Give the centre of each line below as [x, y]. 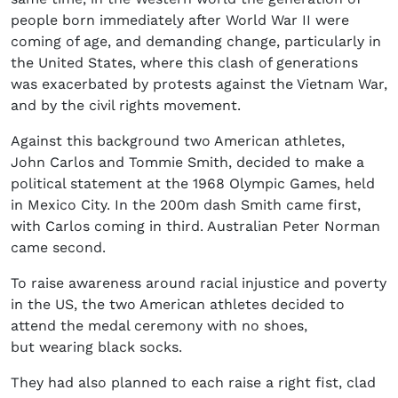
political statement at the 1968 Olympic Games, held [193, 184]
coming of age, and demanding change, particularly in [196, 42]
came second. [58, 248]
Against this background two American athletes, [178, 141]
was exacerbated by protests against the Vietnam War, [199, 84]
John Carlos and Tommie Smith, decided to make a [187, 163]
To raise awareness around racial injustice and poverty [199, 283]
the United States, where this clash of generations [184, 63]
